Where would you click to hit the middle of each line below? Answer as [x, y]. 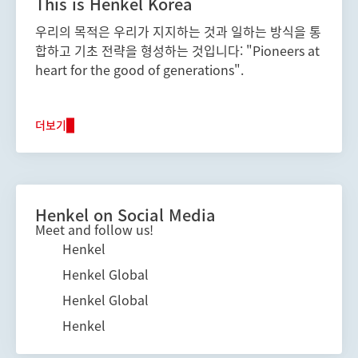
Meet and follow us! [94, 229]
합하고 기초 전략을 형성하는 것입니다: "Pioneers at [177, 50]
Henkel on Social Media [125, 214]
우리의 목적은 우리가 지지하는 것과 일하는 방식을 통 [178, 31]
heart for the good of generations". [139, 69]
